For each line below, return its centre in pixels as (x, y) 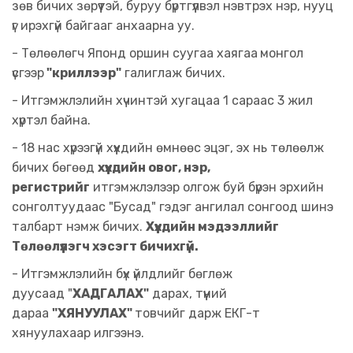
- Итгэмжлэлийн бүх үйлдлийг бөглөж (122, 274)
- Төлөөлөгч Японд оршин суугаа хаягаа (135, 53)
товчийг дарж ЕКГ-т (197, 313)
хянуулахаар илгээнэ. (80, 333)
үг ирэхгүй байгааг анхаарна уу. (105, 26)
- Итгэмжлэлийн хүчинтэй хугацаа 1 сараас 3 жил (162, 100)
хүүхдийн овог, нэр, (154, 167)
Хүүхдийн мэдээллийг (212, 227)
